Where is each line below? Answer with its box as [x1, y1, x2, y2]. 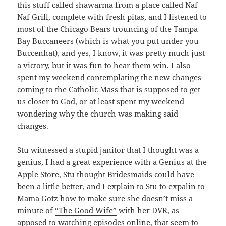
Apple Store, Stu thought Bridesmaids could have [17, 169, 195, 180]
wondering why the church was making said [17, 108, 179, 119]
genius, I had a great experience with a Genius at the [17, 157, 207, 167]
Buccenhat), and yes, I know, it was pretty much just [17, 48, 205, 59]
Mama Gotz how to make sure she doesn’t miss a [17, 193, 193, 204]
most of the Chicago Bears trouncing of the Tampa [17, 24, 198, 34]
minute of [17, 205, 55, 216]
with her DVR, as [117, 205, 180, 216]
